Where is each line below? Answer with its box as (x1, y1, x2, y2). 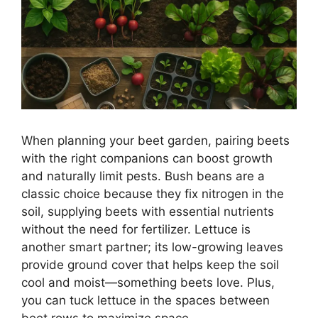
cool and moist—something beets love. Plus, (21, 275, 275, 290)
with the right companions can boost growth (21, 151, 273, 166)
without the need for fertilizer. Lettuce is (21, 222, 251, 237)
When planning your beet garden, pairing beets (21, 133, 290, 148)
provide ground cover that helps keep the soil (21, 258, 279, 273)
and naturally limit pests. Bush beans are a (21, 169, 265, 184)
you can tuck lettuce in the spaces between (21, 293, 270, 308)
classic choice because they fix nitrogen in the (21, 187, 284, 202)
